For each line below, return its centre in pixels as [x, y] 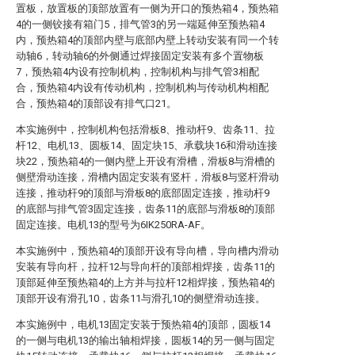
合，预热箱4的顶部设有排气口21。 [96, 103]
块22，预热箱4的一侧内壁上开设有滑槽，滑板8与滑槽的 [145, 161]
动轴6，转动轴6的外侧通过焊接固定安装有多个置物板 [140, 56]
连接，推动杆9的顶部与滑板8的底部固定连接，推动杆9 [143, 193]
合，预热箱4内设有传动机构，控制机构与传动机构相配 [142, 88]
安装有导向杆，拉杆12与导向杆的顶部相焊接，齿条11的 [145, 267]
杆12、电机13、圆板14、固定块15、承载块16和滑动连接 [147, 145]
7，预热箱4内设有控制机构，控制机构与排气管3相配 [137, 72]
